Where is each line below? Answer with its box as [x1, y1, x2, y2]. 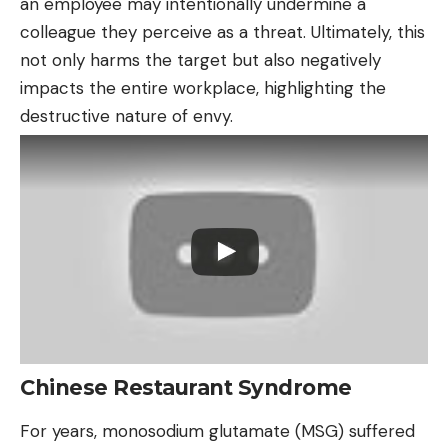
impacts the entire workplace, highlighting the [20, 76, 386, 99]
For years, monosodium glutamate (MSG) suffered [20, 419, 415, 442]
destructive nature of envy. [20, 104, 233, 127]
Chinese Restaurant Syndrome [20, 375, 352, 401]
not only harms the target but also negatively [20, 48, 381, 71]
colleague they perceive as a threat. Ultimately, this [20, 20, 425, 43]
